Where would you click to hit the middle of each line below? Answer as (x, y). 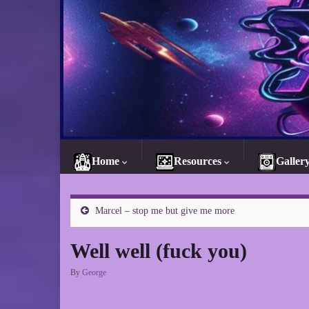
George (94, 272)
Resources (198, 161)
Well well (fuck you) (159, 251)
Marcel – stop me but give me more (165, 211)
